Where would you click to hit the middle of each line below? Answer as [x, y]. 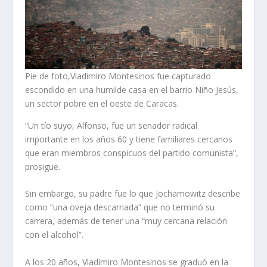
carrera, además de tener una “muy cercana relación [126, 221]
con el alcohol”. [55, 235]
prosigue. [43, 166]
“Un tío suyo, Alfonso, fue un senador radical [111, 125]
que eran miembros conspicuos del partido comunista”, [132, 153]
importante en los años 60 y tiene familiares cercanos [129, 139]
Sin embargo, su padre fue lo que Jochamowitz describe [133, 194]
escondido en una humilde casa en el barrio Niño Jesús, [132, 89]
